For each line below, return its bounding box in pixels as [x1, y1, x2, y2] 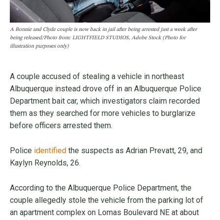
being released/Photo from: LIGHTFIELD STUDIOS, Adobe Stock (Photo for [10, 35, 186, 41]
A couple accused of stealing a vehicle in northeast [10, 71, 184, 81]
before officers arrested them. [10, 120, 112, 130]
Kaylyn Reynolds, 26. [10, 158, 81, 167]
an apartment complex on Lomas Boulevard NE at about [10, 207, 199, 217]
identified [34, 145, 66, 155]
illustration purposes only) [10, 43, 69, 49]
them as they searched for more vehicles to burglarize [10, 108, 195, 118]
